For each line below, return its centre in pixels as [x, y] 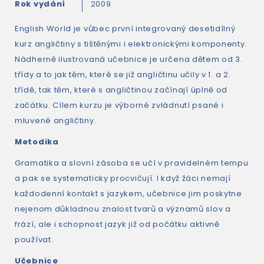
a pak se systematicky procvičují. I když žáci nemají [123, 178]
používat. [34, 240]
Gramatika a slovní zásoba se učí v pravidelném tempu [132, 163]
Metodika [37, 142]
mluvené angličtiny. [56, 121]
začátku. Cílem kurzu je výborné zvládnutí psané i [119, 105]
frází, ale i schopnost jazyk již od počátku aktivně [117, 224]
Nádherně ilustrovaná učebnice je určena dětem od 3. [129, 59]
